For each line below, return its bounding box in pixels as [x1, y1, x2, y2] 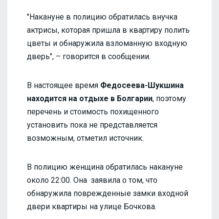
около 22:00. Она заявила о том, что [27, 175, 157, 185]
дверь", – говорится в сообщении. [27, 51, 151, 61]
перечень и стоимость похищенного [27, 107, 159, 116]
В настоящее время [27, 80, 100, 90]
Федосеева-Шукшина [100, 80, 184, 90]
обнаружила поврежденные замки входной [27, 188, 188, 198]
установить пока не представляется [27, 120, 157, 130]
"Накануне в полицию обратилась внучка [27, 12, 177, 22]
